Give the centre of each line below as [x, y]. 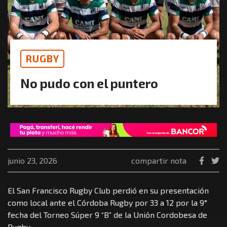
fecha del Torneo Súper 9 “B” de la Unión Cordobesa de [107, 214]
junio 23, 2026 [32, 160]
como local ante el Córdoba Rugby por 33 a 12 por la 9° [107, 202]
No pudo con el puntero [89, 83]
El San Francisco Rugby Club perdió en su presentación [108, 190]
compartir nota [159, 160]
